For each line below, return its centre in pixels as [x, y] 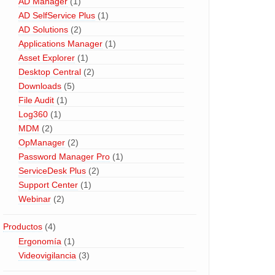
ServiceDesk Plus [52, 171]
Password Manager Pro [64, 157]
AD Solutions [43, 29]
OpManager [41, 142]
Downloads [40, 86]
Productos [22, 227]
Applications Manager [60, 44]
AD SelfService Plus [56, 15]
